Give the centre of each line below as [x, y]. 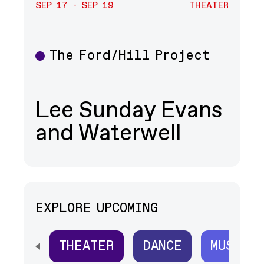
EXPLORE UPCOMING [97, 208]
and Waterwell [108, 134]
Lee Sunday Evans [129, 111]
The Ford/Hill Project [130, 56]
